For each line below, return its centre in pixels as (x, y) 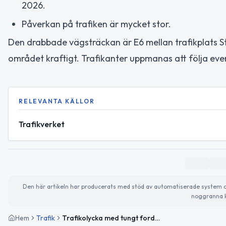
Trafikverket (42, 124)
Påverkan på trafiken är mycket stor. (96, 24)
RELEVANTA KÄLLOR (57, 101)
